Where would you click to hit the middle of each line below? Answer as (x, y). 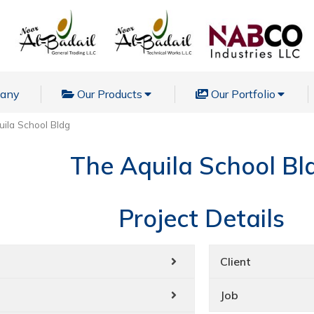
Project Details (202, 218)
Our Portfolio (243, 94)
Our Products (110, 94)
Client (235, 261)
